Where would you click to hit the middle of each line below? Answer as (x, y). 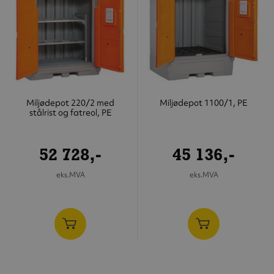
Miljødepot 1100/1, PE (204, 102)
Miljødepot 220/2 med (70, 102)
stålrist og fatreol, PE (70, 112)
